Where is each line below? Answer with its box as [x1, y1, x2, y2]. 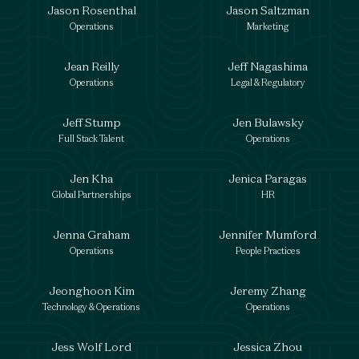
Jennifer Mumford [219, 227, 317, 242]
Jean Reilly [63, 58, 119, 74]
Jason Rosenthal [46, 2, 136, 18]
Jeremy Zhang [229, 283, 306, 298]
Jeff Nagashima [228, 58, 308, 74]
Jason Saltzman [226, 2, 309, 18]
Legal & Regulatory [230, 77, 305, 88]
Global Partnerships [51, 189, 131, 200]
